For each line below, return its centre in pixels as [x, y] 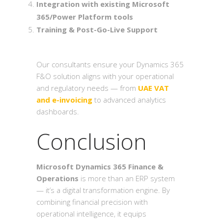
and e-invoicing [64, 100]
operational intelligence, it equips [91, 214]
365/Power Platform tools [85, 17]
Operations [57, 178]
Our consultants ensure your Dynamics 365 [110, 64]
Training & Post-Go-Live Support [97, 29]
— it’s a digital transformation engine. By [103, 190]
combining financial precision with [92, 202]
